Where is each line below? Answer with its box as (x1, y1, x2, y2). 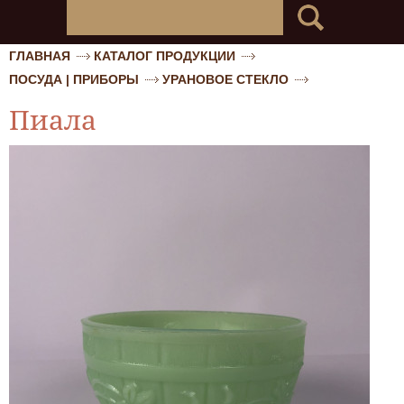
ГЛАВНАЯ (9, 49, 70, 64)
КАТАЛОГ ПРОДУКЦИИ (94, 49, 235, 64)
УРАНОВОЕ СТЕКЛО (162, 72, 289, 87)
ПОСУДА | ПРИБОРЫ (9, 72, 139, 87)
